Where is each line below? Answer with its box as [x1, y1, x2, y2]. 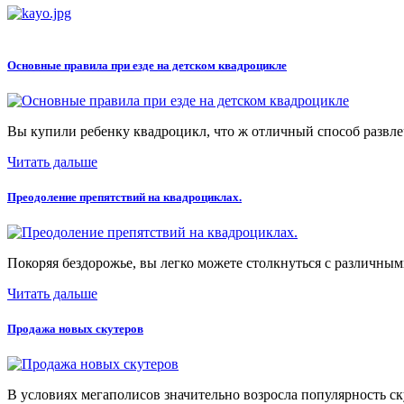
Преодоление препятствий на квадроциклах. [7, 189, 242, 204]
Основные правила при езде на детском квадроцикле [7, 58, 287, 72]
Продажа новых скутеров [7, 322, 143, 336]
